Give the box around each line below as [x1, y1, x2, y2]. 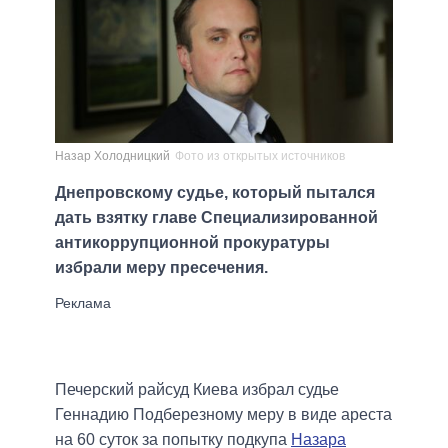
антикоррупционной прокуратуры [55, 233, 330, 251]
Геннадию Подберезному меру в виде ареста [55, 405, 392, 423]
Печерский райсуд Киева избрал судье [55, 380, 339, 398]
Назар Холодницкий [55, 148, 170, 163]
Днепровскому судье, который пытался [55, 183, 375, 201]
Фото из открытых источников [175, 148, 345, 163]
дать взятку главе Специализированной [55, 208, 378, 226]
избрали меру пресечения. [55, 258, 268, 276]
